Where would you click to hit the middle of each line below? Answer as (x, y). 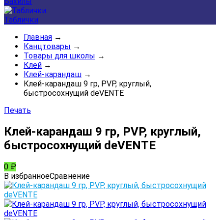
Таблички (21, 20)
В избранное (27, 176)
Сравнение (70, 176)
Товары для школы (59, 56)
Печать (17, 110)
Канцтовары (47, 46)
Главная (38, 37)
